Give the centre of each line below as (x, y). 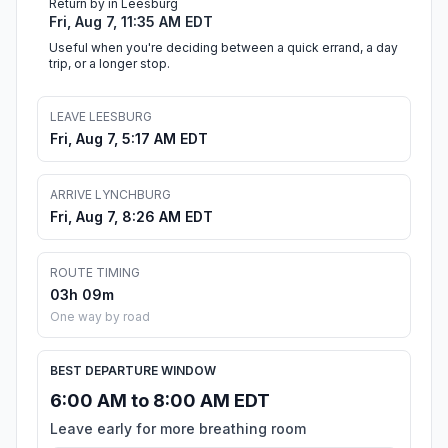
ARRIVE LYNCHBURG (110, 195)
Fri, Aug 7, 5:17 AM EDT (129, 139)
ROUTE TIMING (95, 273)
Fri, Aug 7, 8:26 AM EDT (131, 217)
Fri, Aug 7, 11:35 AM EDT (131, 22)
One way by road (100, 317)
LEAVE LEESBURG (101, 117)
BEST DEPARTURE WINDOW (133, 371)
